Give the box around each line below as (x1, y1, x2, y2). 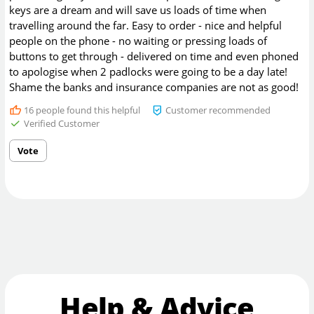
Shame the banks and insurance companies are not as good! (9, 79, 299, 94)
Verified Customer (21, 116, 100, 130)
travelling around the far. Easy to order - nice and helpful (9, 18, 282, 32)
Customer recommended (163, 103, 271, 116)
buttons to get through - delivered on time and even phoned (9, 48, 299, 63)
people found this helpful (33, 103, 140, 116)
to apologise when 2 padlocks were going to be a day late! (9, 64, 288, 78)
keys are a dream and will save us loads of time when (9, 2, 267, 17)
